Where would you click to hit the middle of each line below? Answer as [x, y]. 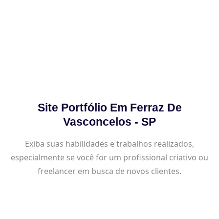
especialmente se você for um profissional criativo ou [109, 157]
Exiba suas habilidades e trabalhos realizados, [109, 143]
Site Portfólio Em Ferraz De [109, 107]
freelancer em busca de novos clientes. [109, 171]
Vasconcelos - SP [109, 121]
